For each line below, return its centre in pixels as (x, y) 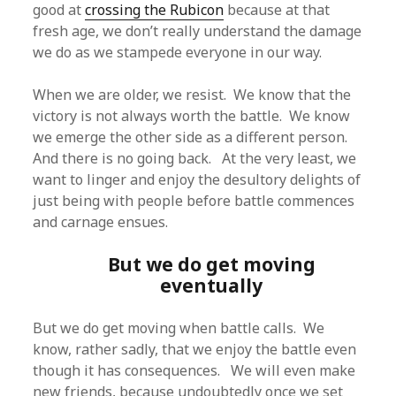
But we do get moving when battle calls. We (179, 328)
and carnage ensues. (101, 222)
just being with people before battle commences (194, 201)
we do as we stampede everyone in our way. (178, 52)
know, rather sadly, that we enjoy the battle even (195, 349)
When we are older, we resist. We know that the (192, 95)
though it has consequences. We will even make (194, 370)
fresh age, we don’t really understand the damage (198, 31)
